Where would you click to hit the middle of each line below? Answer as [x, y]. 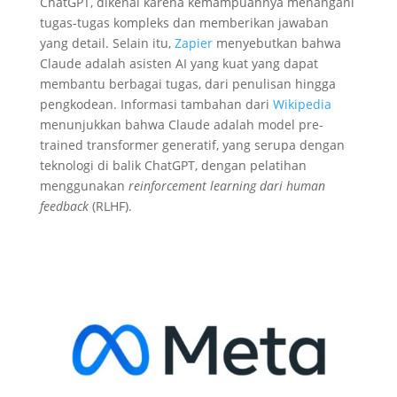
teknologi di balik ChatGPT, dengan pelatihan [173, 165]
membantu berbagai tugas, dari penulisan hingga [187, 83]
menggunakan [84, 185]
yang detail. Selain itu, [105, 43]
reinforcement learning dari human [226, 185]
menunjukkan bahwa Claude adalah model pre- [181, 124]
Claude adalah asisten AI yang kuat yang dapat [179, 63]
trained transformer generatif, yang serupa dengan [192, 144]
